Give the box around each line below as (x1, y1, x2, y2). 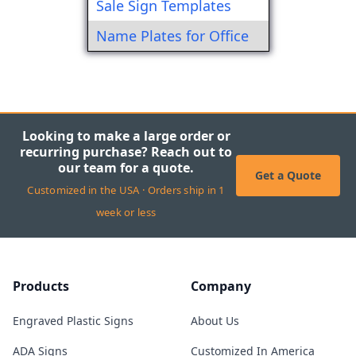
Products (13, 277, 69, 295)
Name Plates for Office (96, 25, 250, 45)
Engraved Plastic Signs (13, 313, 133, 328)
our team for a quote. (58, 159, 194, 176)
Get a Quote (255, 168, 321, 183)
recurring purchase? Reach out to (20, 143, 232, 161)
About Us (191, 313, 239, 328)
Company (191, 277, 251, 295)
